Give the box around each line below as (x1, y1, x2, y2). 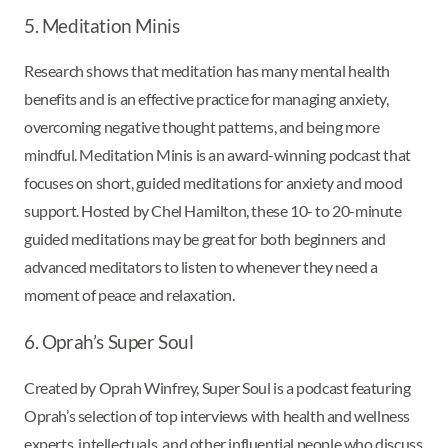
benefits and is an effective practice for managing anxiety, (24, 89, 389, 109)
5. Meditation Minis (24, 14, 180, 37)
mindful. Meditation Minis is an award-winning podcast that (24, 145, 411, 165)
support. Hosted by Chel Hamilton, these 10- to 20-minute (24, 201, 402, 221)
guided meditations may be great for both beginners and (24, 229, 386, 249)
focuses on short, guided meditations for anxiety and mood (24, 173, 403, 193)
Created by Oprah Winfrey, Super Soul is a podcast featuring (24, 378, 411, 398)
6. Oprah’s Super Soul (24, 331, 194, 354)
